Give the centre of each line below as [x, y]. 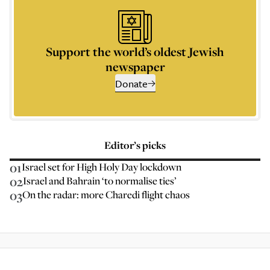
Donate [131, 83]
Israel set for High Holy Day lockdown [102, 167]
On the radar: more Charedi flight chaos [106, 194]
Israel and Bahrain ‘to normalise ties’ [100, 181]
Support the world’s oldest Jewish [135, 52]
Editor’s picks [135, 145]
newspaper [135, 67]
